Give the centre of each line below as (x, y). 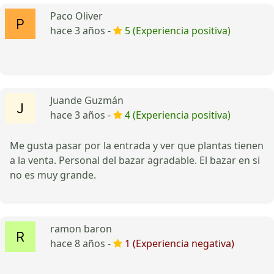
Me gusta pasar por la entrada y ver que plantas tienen (137, 145)
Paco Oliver (76, 16)
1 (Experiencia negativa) (180, 243)
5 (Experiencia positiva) (178, 30)
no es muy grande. (53, 175)
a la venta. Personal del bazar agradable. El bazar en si (135, 160)
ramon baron (81, 228)
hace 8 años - (82, 243)
